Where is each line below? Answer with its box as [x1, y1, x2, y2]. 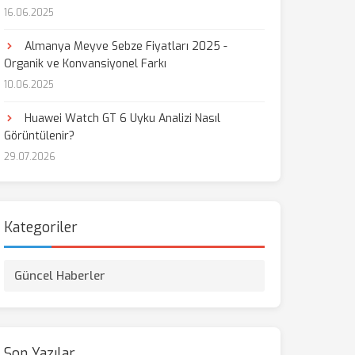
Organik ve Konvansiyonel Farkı [3, 56, 166, 71]
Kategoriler [3, 218, 78, 237]
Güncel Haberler [13, 268, 105, 284]
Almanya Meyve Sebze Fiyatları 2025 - [21, 39, 227, 54]
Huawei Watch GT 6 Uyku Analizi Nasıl [21, 111, 220, 126]
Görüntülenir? [3, 128, 74, 143]
